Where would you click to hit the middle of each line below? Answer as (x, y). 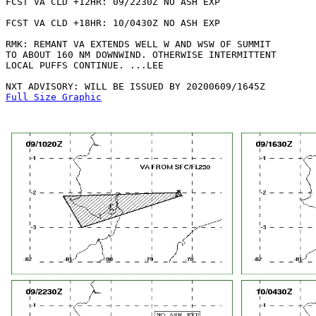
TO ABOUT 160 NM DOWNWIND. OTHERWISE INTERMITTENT (141, 55)
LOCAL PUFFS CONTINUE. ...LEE (85, 65)
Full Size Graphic (54, 97)
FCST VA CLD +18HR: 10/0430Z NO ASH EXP (113, 23)
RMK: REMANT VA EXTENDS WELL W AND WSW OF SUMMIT (138, 44)
